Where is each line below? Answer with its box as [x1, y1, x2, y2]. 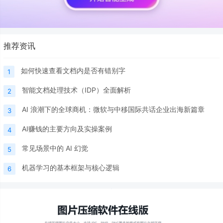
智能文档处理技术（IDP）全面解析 [22, 86, 131, 95]
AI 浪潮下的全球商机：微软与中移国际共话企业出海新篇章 [22, 105, 205, 114]
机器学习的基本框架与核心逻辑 [22, 163, 119, 172]
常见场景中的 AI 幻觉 [22, 144, 88, 153]
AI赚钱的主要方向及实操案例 [22, 124, 112, 133]
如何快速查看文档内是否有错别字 [21, 66, 125, 75]
